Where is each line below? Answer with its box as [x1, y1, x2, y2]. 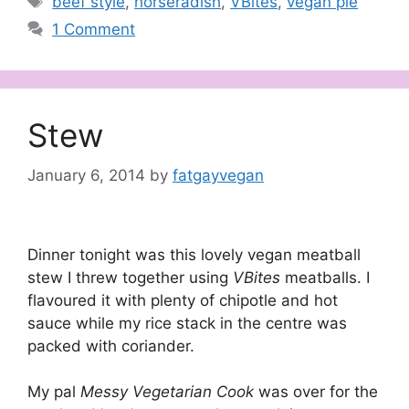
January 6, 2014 [27, 166, 145, 185]
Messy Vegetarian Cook [80, 383, 258, 402]
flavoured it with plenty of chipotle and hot [27, 290, 338, 309]
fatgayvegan [173, 166, 264, 185]
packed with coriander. [27, 336, 194, 355]
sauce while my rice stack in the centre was [27, 313, 347, 332]
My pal [27, 383, 80, 402]
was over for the [258, 383, 378, 402]
